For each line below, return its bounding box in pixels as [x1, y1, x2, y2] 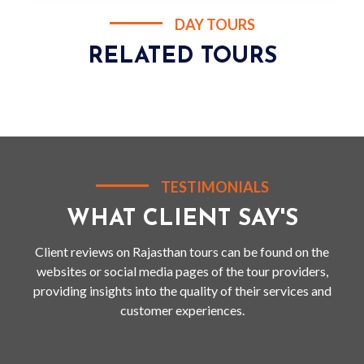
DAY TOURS [174, 15, 255, 33]
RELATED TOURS [87, 45, 277, 68]
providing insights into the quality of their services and [32, 283, 331, 298]
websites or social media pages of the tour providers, [36, 263, 328, 279]
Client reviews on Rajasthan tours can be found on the [35, 244, 329, 259]
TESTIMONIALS [160, 178, 269, 196]
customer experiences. [119, 302, 245, 318]
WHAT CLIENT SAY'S [66, 208, 298, 231]
